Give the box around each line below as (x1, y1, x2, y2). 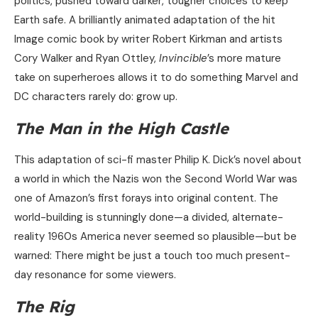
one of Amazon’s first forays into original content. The (14, 191, 278, 206)
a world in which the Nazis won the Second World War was (14, 172, 297, 187)
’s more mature (207, 51, 281, 66)
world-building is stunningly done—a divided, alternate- (14, 210, 283, 225)
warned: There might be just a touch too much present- (14, 248, 290, 263)
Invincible (159, 51, 207, 66)
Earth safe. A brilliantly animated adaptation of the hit (14, 13, 275, 28)
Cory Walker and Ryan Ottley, (14, 51, 159, 66)
